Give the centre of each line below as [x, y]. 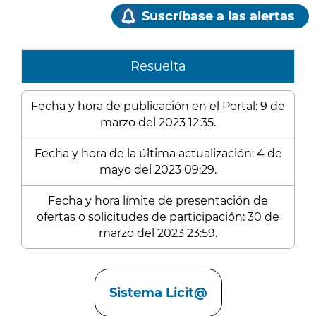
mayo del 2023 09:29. [158, 170]
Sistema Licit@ [158, 293]
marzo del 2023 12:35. [158, 122]
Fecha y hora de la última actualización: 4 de [158, 153]
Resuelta [158, 66]
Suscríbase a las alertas [218, 16]
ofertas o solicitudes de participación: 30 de [158, 217]
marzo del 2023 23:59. [158, 233]
